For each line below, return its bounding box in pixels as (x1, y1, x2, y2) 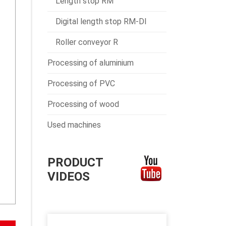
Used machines (47, 120, 101, 130)
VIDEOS (47, 169, 90, 184)
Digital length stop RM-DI (55, 17, 147, 26)
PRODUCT (47, 155, 103, 169)
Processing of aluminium (47, 58, 134, 68)
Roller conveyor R (55, 37, 118, 47)
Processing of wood (47, 99, 119, 109)
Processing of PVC (47, 79, 115, 88)
